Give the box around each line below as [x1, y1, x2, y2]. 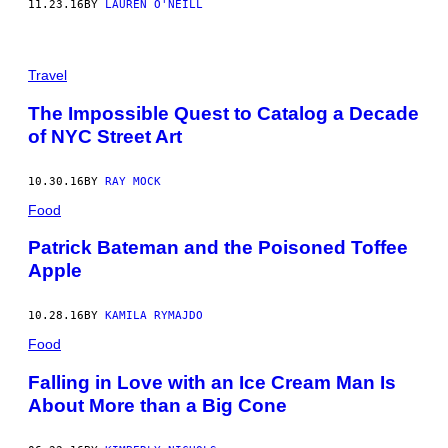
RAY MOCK [105, 174, 161, 188]
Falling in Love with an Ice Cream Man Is [28, 371, 396, 393]
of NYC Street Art [28, 125, 182, 147]
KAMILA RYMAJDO [105, 309, 203, 323]
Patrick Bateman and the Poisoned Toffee [28, 237, 408, 259]
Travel [28, 66, 67, 83]
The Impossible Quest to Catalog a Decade [28, 102, 419, 124]
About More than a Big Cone [28, 394, 287, 416]
